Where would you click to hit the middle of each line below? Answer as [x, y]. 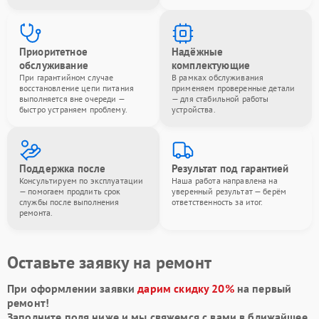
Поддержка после [63, 168]
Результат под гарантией [230, 168]
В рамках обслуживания [218, 77]
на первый [263, 288]
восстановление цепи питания [77, 88]
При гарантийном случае [67, 77]
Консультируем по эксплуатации [82, 180]
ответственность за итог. [218, 202]
